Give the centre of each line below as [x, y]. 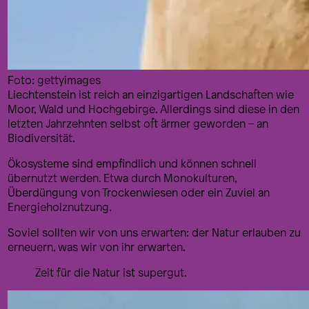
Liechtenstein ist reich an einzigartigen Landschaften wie [151, 94]
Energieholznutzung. [60, 206]
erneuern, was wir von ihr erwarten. [97, 246]
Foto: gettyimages [54, 79]
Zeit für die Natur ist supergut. [111, 272]
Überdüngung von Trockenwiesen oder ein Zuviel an [139, 192]
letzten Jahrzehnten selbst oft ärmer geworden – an [138, 123]
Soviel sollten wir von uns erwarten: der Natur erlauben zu [154, 232]
